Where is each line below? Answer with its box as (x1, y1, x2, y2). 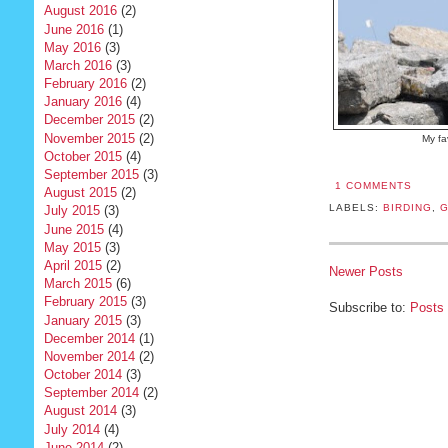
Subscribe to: (328, 299, 410, 315)
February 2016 (43, 76, 127, 92)
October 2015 (43, 148, 122, 164)
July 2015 (43, 203, 100, 219)
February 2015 (43, 294, 127, 310)
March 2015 (43, 276, 112, 292)
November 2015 (43, 130, 135, 146)
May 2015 (43, 239, 101, 255)
